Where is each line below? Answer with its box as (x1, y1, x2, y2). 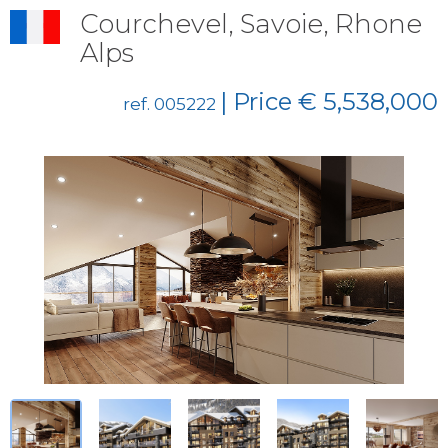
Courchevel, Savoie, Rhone (80, 8, 422, 40)
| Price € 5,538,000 (220, 87, 438, 116)
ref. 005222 (123, 94, 220, 114)
